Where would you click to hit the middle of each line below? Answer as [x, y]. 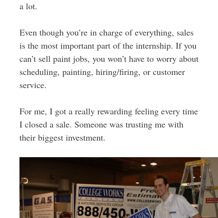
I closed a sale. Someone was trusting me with [101, 124]
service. [33, 85]
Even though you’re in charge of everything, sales [106, 32]
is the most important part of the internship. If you [108, 45]
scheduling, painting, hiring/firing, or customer [102, 72]
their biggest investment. [62, 137]
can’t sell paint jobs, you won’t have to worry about [109, 58]
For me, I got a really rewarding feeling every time [109, 111]
